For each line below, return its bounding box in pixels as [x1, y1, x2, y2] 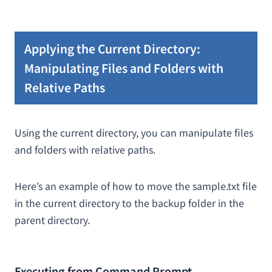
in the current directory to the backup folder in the [15, 195, 244, 210]
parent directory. [15, 212, 90, 227]
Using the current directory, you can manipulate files [15, 125, 253, 140]
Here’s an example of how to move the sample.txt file [15, 178, 257, 193]
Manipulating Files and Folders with [24, 59, 223, 76]
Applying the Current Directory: [24, 40, 200, 57]
